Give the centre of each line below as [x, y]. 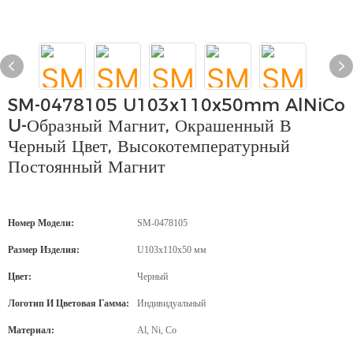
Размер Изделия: [44, 250]
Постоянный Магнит [87, 167]
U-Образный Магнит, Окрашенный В [150, 126]
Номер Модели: [41, 223]
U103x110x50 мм [172, 250]
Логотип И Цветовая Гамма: [69, 303]
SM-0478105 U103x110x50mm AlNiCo [176, 105]
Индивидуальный [171, 303]
